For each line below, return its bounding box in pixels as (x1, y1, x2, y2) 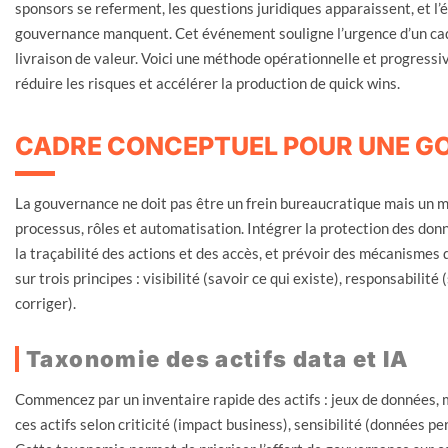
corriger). (15, 293, 76, 312)
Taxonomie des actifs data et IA (26, 345, 409, 372)
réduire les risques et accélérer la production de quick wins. (15, 73, 400, 92)
